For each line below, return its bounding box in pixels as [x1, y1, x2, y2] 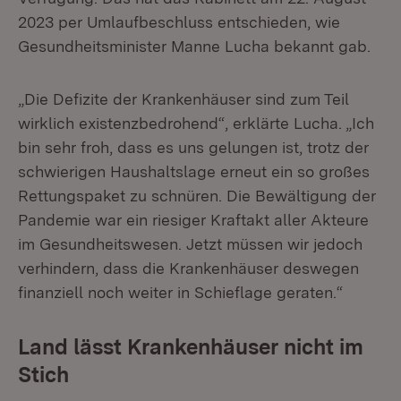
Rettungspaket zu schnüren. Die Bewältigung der [18, 186, 376, 205]
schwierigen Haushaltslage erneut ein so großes [18, 162, 370, 181]
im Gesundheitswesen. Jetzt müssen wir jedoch [18, 235, 363, 253]
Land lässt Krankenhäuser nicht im [18, 334, 363, 360]
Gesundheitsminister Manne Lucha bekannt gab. [18, 37, 375, 55]
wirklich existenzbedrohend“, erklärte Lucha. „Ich [18, 114, 374, 132]
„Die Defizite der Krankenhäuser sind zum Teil [18, 90, 349, 108]
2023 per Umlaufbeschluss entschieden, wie [18, 13, 340, 31]
